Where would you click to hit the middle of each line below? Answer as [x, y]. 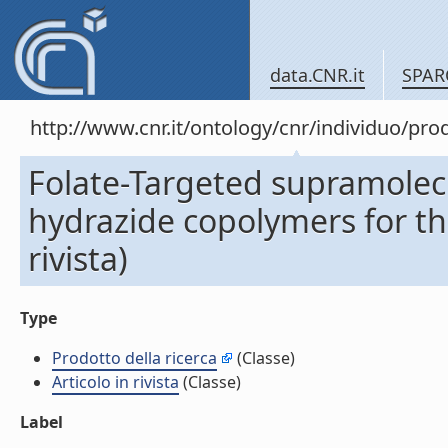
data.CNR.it [317, 75]
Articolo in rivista [115, 382]
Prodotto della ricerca [134, 358]
